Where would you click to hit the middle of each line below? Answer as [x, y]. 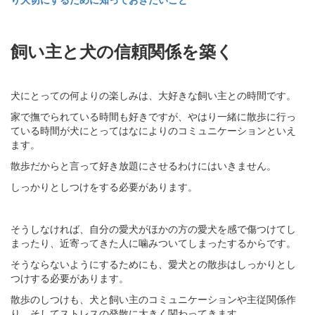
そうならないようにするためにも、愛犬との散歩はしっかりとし [153, 263]
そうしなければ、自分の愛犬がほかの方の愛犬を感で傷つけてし [153, 228]
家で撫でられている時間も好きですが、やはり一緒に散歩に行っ [153, 116]
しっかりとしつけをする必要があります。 [104, 186]
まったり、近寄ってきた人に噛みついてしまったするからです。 [153, 242]
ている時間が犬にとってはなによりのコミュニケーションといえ [153, 130]
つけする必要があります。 [70, 277]
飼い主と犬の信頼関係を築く [122, 50]
